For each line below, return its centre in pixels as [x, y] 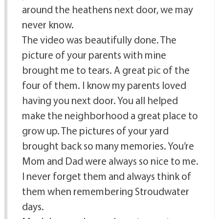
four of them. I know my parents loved [104, 85]
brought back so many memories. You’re [108, 145]
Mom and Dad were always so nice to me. [110, 161]
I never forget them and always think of [106, 176]
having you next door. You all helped [100, 100]
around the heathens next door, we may [107, 9]
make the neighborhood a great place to [110, 115]
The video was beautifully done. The [99, 39]
